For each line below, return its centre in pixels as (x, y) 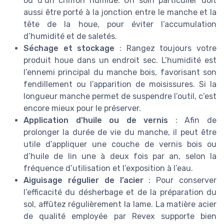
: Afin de (192, 120)
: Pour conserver (180, 180)
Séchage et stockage (69, 48)
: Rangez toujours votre (166, 48)
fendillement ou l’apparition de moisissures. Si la (120, 84)
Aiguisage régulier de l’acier (83, 180)
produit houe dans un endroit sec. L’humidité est (120, 60)
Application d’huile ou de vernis (96, 120)
